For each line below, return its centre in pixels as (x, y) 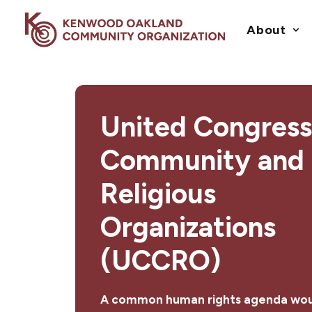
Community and (202, 160)
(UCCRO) (161, 260)
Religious (158, 194)
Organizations (188, 227)
